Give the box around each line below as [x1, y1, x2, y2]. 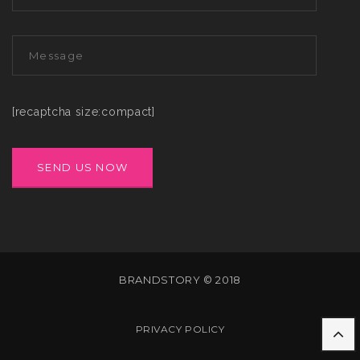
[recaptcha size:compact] [12, 105, 155, 118]
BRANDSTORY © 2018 [118, 273, 242, 286]
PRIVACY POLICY [135, 323, 225, 335]
